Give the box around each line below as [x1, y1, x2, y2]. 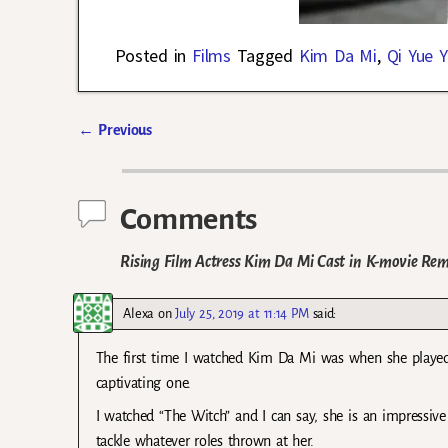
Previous [94, 122, 152, 139]
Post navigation [78, 140, 227, 165]
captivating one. [95, 374, 191, 391]
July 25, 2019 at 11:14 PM [175, 305, 309, 321]
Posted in [114, 44, 187, 68]
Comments [120, 203, 257, 236]
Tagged [236, 44, 293, 68]
